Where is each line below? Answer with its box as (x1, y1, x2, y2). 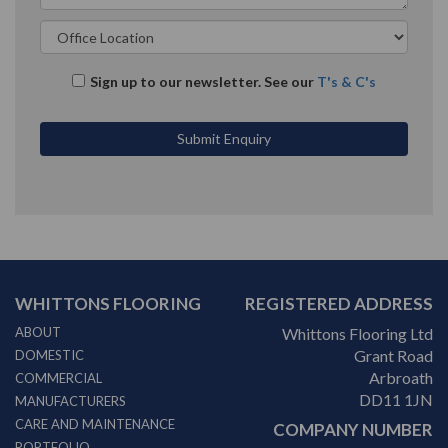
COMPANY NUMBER (273, 419, 433, 440)
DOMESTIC (15, 347, 84, 363)
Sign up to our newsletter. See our (90, 73, 317, 90)
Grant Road (354, 346, 433, 365)
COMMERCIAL (15, 370, 102, 386)
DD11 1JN (359, 390, 433, 409)
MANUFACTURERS (15, 393, 126, 409)
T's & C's (317, 73, 376, 90)
